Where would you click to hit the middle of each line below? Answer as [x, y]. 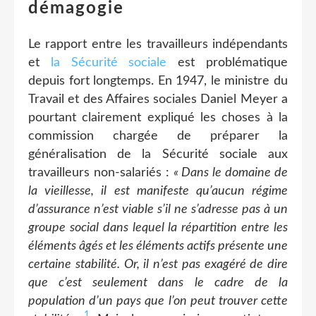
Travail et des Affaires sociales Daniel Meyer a [158, 99]
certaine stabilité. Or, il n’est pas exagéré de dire [158, 264]
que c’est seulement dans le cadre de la [158, 282]
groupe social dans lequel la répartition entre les [158, 227]
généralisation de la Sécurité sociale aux [158, 154]
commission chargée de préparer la [158, 136]
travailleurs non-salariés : [101, 172]
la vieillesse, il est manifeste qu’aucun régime [158, 191]
